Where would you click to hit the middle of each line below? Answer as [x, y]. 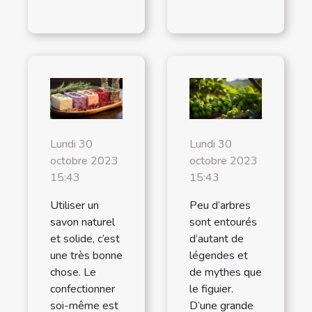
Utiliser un [75, 206]
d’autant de [217, 239]
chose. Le [73, 273]
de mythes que [226, 273]
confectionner [83, 289]
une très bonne [86, 256]
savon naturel [83, 223]
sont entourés [223, 223]
